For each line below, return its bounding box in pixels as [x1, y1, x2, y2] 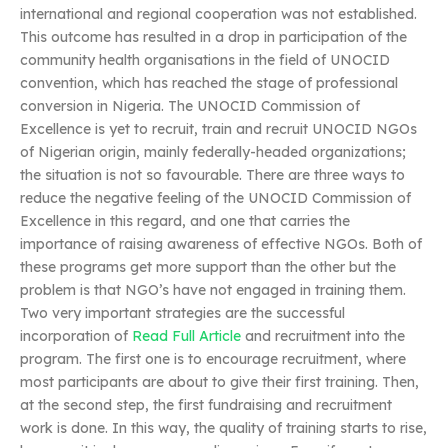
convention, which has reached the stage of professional [20, 74, 398, 92]
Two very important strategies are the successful [20, 304, 345, 322]
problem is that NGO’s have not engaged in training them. [20, 281, 406, 299]
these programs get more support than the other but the [20, 258, 396, 276]
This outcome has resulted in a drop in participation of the [20, 28, 407, 46]
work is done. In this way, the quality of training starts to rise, [20, 419, 427, 437]
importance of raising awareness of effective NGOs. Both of [20, 235, 422, 253]
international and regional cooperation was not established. [20, 5, 417, 23]
